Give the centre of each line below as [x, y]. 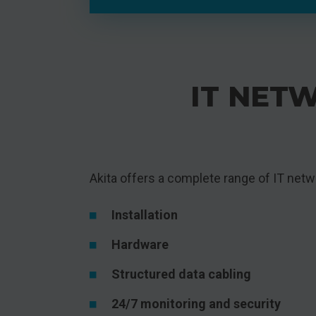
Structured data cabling [181, 274]
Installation [145, 215]
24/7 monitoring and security [196, 304]
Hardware [140, 244]
